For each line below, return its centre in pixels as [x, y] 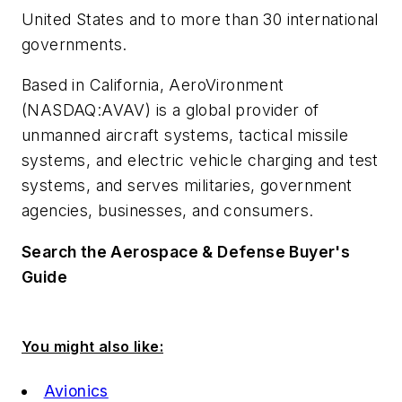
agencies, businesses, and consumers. [168, 211]
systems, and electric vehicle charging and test [200, 161]
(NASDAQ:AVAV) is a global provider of [170, 110]
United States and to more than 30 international [200, 19]
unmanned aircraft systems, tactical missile [185, 135]
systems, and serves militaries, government [187, 186]
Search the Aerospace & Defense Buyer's [186, 252]
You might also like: [92, 347]
